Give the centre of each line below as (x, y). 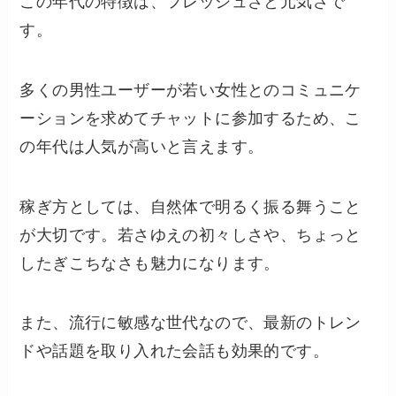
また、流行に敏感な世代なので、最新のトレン (190, 323)
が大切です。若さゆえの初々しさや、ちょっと (190, 235)
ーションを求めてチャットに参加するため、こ (190, 118)
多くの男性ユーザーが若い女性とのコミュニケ (190, 90)
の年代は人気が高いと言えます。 (142, 146)
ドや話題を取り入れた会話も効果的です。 (175, 351)
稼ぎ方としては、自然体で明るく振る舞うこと (190, 206)
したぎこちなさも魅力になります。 (150, 263)
